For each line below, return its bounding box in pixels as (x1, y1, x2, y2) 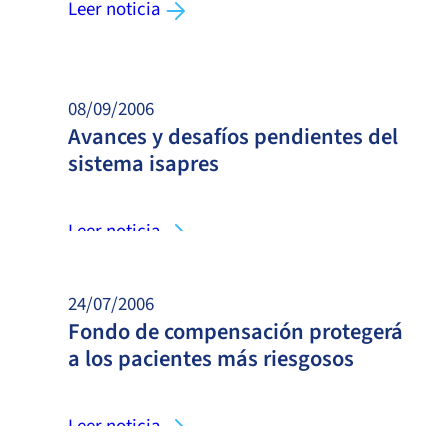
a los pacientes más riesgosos (68, 342, 354, 375)
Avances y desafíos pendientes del (68, 120, 398, 153)
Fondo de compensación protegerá (68, 315, 403, 348)
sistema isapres (68, 147, 219, 180)
